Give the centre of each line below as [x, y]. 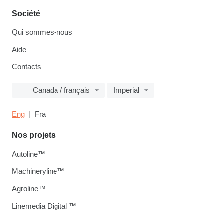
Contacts [27, 67]
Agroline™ [29, 189]
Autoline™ [28, 154]
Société [26, 14]
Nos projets [34, 135]
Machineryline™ [38, 171]
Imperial [126, 90]
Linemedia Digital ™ [44, 206]
